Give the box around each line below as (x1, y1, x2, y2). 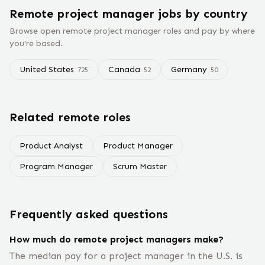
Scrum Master (113, 161, 167, 172)
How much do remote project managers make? (9, 234, 224, 245)
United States (20, 64, 74, 75)
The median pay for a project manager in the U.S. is (9, 250, 243, 261)
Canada (108, 64, 140, 75)
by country (182, 7, 248, 21)
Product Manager (103, 141, 173, 151)
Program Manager (20, 161, 93, 172)
